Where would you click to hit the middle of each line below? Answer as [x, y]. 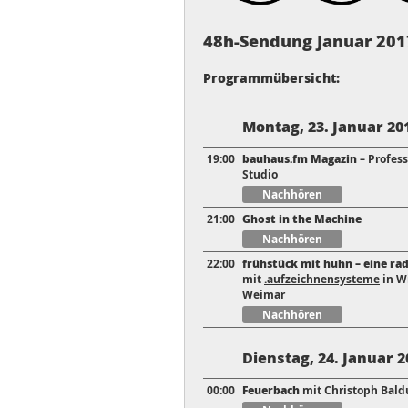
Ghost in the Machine [302, 219]
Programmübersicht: [271, 78]
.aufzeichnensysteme [322, 280]
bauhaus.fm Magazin [300, 159]
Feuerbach [271, 391]
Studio [260, 175]
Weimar [264, 295]
